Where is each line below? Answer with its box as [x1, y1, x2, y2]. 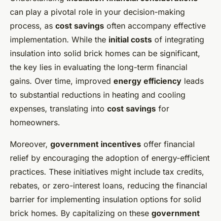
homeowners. [10, 117, 60, 127]
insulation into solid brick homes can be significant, [10, 48, 200, 58]
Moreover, [10, 139, 50, 149]
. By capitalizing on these [56, 208, 151, 218]
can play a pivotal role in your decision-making [10, 6, 185, 17]
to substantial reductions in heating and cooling [10, 89, 185, 100]
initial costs [109, 34, 152, 44]
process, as [10, 20, 55, 31]
